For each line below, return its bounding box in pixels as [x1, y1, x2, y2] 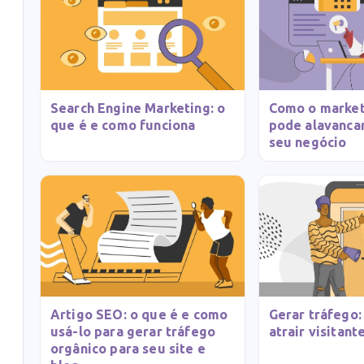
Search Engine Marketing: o [50, 101, 226, 116]
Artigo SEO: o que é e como [50, 306, 228, 322]
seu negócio [268, 135, 347, 150]
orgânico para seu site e [50, 340, 206, 356]
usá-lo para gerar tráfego [50, 323, 216, 339]
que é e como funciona [50, 118, 196, 133]
